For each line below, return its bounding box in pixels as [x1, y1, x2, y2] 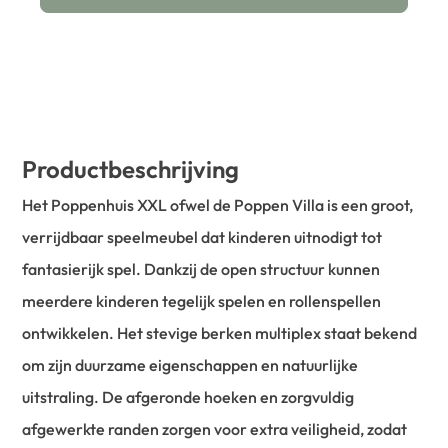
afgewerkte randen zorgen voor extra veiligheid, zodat [22, 418, 408, 439]
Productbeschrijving [22, 153, 240, 184]
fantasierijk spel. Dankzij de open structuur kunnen [22, 258, 381, 279]
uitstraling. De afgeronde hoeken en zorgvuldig [22, 386, 355, 407]
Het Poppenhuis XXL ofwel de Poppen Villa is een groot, [22, 194, 414, 215]
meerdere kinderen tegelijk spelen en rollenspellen [22, 290, 382, 311]
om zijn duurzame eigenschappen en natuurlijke [22, 354, 359, 375]
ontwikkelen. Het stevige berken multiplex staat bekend [22, 322, 418, 343]
